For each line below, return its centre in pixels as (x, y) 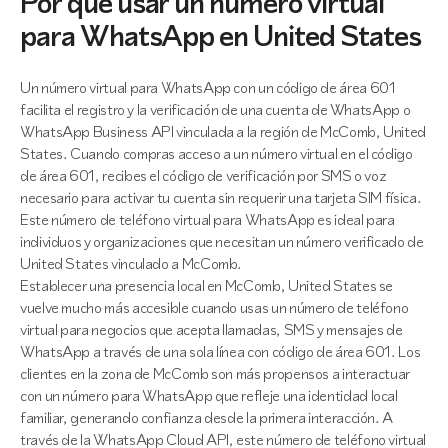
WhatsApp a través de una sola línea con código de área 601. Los (220, 351)
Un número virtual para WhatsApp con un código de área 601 (208, 87)
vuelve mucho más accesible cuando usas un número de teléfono (214, 307)
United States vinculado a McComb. (131, 263)
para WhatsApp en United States (220, 36)
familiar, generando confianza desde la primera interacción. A (207, 417)
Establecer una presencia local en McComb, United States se (207, 285)
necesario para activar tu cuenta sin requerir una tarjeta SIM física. (221, 197)
